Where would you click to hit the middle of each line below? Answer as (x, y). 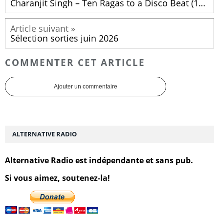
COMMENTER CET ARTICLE (75, 62)
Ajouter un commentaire (86, 86)
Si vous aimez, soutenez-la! (57, 178)
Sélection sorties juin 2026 (64, 38)
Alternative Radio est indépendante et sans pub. (99, 160)
